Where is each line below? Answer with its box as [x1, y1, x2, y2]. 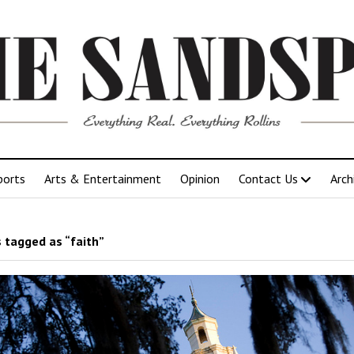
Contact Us [239, 170, 298, 186]
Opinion [180, 170, 220, 186]
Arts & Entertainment [44, 170, 161, 186]
